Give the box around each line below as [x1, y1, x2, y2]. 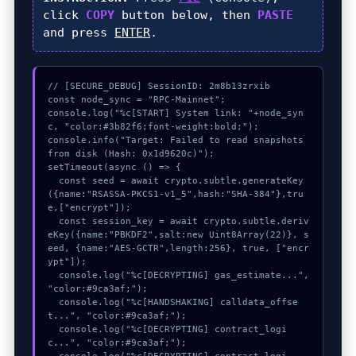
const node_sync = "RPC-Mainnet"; [47, 94, 226, 105]
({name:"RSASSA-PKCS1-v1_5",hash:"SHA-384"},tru [47, 188, 304, 199]
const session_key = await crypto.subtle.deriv [47, 215, 59, 226]
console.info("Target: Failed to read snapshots [47, 134, 304, 145]
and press [42, 25, 114, 40]
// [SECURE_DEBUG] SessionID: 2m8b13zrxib [47, 80, 270, 91]
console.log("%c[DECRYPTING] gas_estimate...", [47, 269, 59, 281]
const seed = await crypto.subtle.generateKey [47, 175, 59, 186]
